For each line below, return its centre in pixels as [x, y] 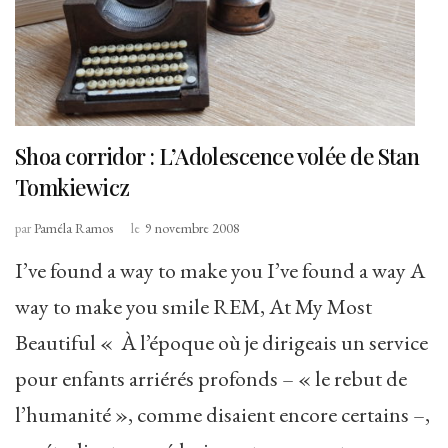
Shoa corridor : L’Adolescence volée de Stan [217, 155]
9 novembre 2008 [192, 227]
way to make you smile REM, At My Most [193, 306]
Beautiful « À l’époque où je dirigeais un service [221, 342]
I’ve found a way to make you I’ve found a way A [220, 270]
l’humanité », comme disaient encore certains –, [222, 414]
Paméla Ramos [73, 227]
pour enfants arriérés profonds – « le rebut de [211, 378]
